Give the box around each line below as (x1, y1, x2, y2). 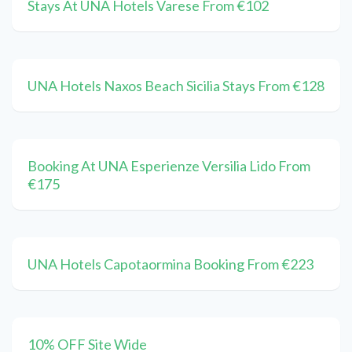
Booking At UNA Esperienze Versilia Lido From (27, 157, 310, 175)
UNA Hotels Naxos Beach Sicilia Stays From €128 (27, 77, 324, 95)
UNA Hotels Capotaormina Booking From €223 (27, 255, 313, 273)
